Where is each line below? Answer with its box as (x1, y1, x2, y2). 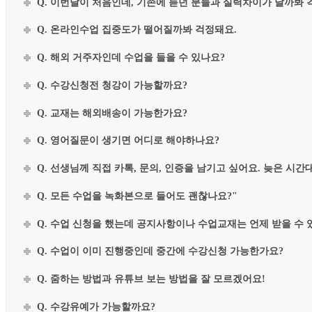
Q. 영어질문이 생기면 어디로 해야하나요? (37, 135, 220, 146)
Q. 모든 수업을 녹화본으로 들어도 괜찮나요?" (37, 190, 238, 201)
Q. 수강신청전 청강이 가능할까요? (37, 79, 188, 91)
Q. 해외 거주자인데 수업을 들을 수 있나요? (37, 52, 226, 63)
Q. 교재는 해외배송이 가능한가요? (37, 107, 188, 118)
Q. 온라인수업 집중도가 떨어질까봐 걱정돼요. (37, 24, 237, 36)
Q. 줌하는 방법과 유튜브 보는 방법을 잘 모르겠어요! (37, 274, 266, 285)
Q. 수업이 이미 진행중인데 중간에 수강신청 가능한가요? (37, 246, 284, 257)
